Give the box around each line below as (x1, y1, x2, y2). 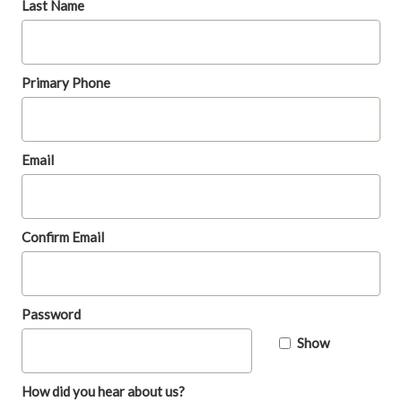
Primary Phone (22, 74, 110, 91)
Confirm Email (22, 229, 104, 245)
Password (22, 306, 81, 322)
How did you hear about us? (22, 383, 185, 399)
